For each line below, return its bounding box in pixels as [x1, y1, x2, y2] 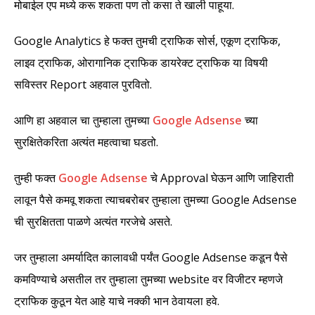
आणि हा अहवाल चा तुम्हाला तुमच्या [14, 112, 153, 128]
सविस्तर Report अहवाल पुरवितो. [14, 76, 152, 92]
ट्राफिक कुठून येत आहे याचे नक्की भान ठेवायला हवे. [14, 292, 219, 309]
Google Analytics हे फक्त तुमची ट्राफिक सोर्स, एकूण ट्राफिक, [14, 32, 281, 49]
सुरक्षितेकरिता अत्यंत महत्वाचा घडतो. [14, 134, 158, 150]
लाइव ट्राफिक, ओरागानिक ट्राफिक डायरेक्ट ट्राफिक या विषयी [14, 54, 268, 70]
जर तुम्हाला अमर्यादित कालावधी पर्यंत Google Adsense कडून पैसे [14, 249, 288, 265]
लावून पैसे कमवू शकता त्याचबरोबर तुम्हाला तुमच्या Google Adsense [14, 191, 297, 207]
